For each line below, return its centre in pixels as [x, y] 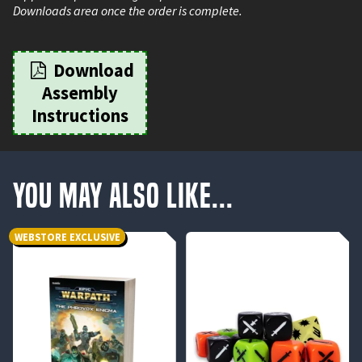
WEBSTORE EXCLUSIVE [67, 236]
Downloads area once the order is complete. [128, 10]
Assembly [80, 93]
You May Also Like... [123, 196]
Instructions [80, 115]
